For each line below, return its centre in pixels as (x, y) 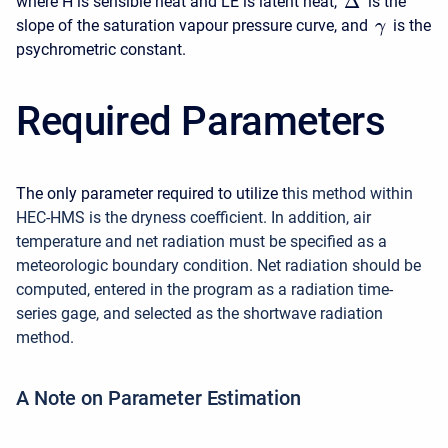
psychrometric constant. (101, 49)
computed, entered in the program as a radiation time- (204, 289)
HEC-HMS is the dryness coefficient (139, 217)
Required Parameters (201, 121)
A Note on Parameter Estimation (158, 397)
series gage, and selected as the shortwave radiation (199, 313)
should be (386, 265)
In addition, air (321, 217)
